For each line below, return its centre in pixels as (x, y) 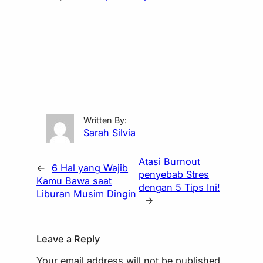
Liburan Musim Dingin (87, 193)
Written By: (105, 120)
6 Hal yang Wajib (90, 168)
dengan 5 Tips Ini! (179, 187)
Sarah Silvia (110, 132)
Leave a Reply (68, 239)
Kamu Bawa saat (74, 181)
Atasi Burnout (169, 161)
